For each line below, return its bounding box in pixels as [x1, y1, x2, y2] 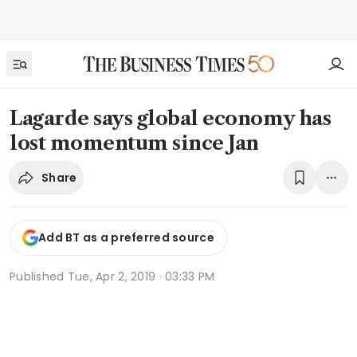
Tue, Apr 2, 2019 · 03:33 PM [67, 268, 215, 284]
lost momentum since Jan [10, 131, 259, 155]
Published [10, 268, 68, 284]
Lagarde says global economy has [10, 107, 331, 130]
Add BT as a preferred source [38, 229, 214, 246]
